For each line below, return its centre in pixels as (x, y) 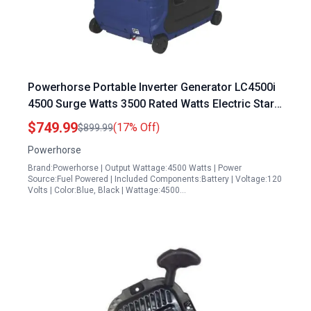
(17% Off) (136, 127)
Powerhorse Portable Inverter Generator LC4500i (152, 87)
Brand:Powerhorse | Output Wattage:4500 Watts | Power (135, 168)
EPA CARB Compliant (81, 120)
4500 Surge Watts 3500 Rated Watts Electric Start (153, 104)
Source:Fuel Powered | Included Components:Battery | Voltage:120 (155, 179)
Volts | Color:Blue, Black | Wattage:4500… (107, 190)
